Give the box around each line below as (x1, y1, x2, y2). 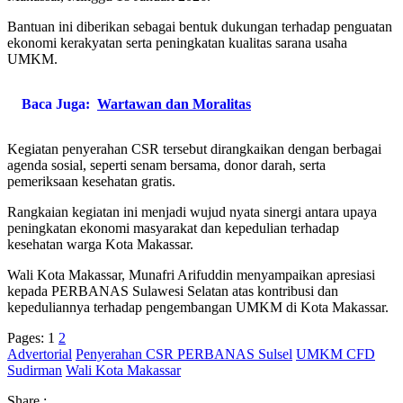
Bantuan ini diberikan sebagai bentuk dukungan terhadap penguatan (7, 18, 392, 34)
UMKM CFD (296, 345, 375, 362)
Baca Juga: (22, 95, 90, 112)
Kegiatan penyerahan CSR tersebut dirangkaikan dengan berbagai (7, 140, 381, 157)
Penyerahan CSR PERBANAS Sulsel (76, 345, 292, 362)
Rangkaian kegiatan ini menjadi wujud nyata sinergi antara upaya (7, 203, 377, 219)
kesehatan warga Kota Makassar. (7, 236, 193, 252)
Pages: (7, 329, 44, 345)
